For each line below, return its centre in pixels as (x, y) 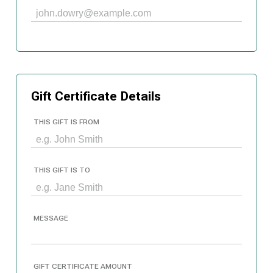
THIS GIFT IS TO (62, 170)
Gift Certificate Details (96, 96)
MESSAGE (51, 218)
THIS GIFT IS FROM (66, 122)
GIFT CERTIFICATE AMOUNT (83, 266)
